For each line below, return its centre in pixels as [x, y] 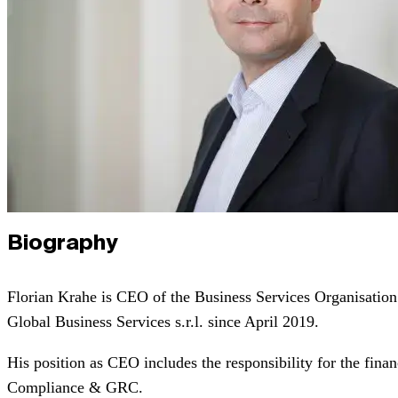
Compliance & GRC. [75, 387]
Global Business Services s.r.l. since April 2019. [163, 321]
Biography [63, 243]
